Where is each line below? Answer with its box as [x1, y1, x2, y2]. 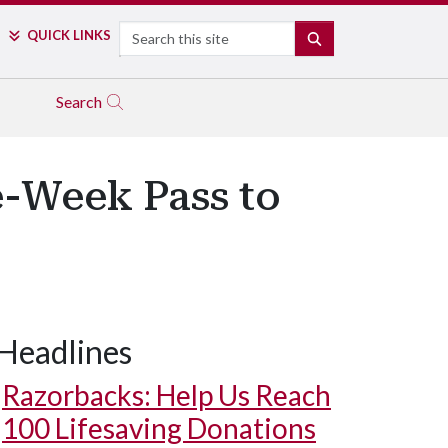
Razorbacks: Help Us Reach [2, 378, 331, 412]
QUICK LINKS [26, 27, 111, 43]
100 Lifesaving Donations [2, 411, 316, 445]
